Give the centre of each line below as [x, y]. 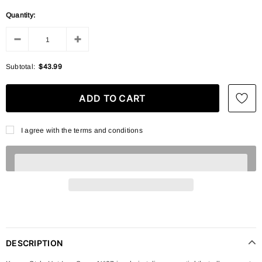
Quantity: [21, 15]
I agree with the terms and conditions [82, 130]
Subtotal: [21, 66]
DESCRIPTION [35, 243]
